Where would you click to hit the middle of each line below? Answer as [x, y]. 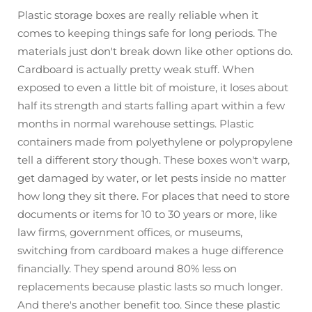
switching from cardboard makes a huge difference [150, 250]
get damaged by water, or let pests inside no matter [152, 178]
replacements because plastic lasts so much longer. [150, 287]
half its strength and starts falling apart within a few [151, 106]
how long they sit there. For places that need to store [154, 196]
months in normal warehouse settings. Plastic [135, 124]
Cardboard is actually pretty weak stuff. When [136, 69]
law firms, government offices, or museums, [130, 232]
